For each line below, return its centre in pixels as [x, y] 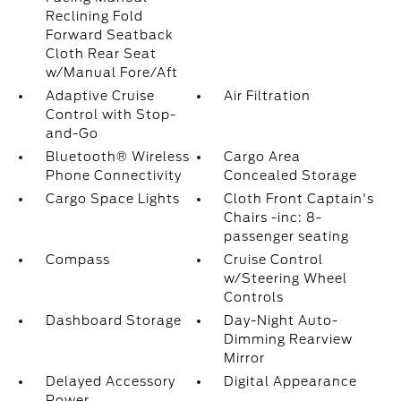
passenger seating [287, 236]
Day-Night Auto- [282, 320]
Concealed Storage [291, 175]
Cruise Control [274, 260]
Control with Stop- [111, 115]
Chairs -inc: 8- [273, 218]
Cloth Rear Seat [101, 54]
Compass [77, 260]
